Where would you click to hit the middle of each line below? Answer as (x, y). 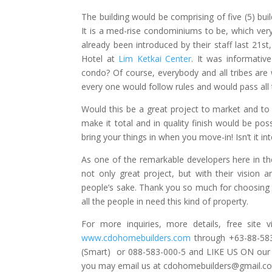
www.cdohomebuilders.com (138, 238)
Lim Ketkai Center (153, 59)
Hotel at (98, 59)
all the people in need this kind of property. (165, 201)
